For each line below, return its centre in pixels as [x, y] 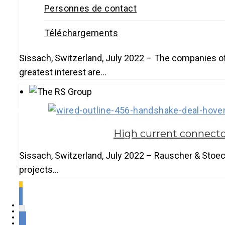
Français [31, 110]
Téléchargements [81, 33]
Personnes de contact [90, 9]
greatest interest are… [63, 72]
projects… [39, 170]
